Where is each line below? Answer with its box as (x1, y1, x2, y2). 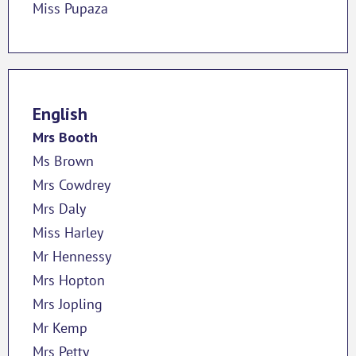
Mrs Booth (33, 127, 98, 146)
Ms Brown (33, 151, 94, 170)
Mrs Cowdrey (33, 175, 110, 194)
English (33, 102, 87, 125)
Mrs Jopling (33, 294, 103, 313)
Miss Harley (33, 222, 103, 242)
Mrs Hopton (33, 270, 105, 289)
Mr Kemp (33, 318, 87, 337)
